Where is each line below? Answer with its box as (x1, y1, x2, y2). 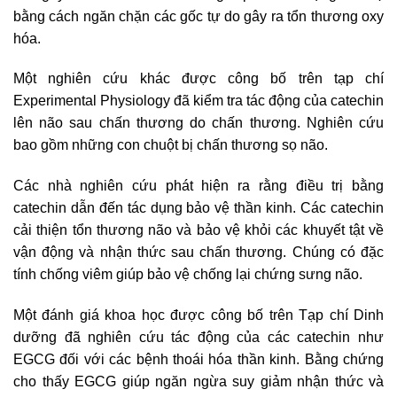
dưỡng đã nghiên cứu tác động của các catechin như (13, 329, 384, 345)
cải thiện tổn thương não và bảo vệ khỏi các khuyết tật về (13, 222, 384, 238)
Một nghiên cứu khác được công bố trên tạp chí (13, 71, 384, 87)
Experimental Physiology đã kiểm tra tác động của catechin (13, 93, 384, 109)
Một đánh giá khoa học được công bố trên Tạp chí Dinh (13, 307, 384, 323)
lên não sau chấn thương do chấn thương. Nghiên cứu (13, 115, 384, 131)
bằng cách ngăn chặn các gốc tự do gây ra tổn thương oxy (13, 8, 384, 24)
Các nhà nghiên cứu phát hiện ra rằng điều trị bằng (13, 178, 384, 194)
